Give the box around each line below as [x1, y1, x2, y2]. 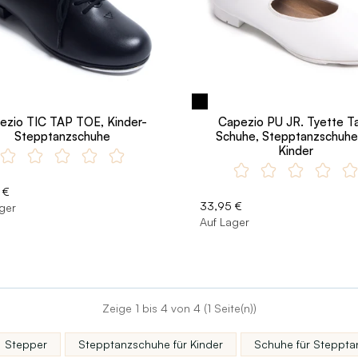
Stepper [5, 336, 47, 351]
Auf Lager [200, 214, 249, 229]
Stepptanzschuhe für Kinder [78, 336, 223, 351]
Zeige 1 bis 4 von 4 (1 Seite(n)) [101, 300, 257, 315]
